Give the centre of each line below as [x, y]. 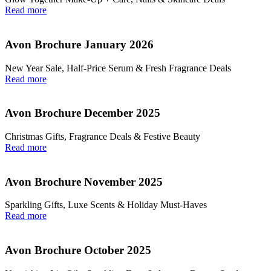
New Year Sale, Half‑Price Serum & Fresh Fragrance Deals [118, 68]
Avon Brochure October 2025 [78, 250]
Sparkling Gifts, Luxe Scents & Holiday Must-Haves [106, 205]
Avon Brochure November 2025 [84, 181]
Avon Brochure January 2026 [79, 44]
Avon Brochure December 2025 [83, 113]
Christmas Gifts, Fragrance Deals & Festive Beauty [103, 136]
